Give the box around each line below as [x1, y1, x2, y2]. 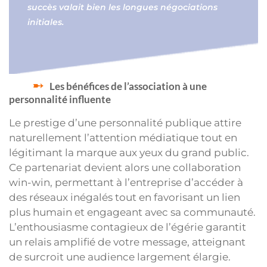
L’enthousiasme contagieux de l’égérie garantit [9, 221, 246, 234]
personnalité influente [9, 93, 111, 106]
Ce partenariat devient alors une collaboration [9, 162, 241, 174]
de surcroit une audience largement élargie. [9, 251, 231, 263]
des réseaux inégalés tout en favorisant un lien [9, 191, 240, 204]
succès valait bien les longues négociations [27, 2, 218, 13]
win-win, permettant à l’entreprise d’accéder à [9, 176, 243, 189]
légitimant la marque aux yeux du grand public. [9, 147, 249, 159]
